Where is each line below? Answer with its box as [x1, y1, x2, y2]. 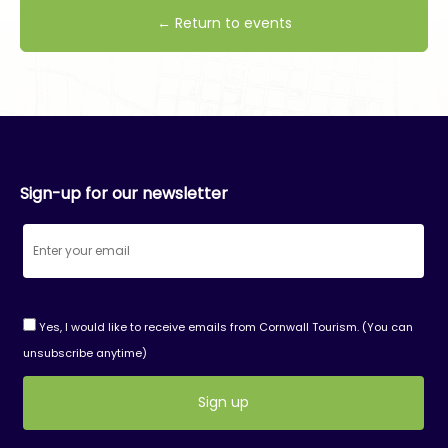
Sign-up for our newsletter [20, 181, 228, 205]
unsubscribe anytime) [22, 344, 147, 361]
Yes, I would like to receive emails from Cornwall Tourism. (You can [35, 318, 413, 335]
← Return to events [156, 12, 292, 33]
